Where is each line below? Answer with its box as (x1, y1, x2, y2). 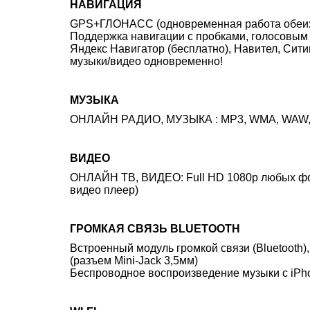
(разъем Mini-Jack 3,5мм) (70, 255, 198, 266)
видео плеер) (70, 184, 138, 196)
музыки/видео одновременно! (70, 55, 223, 67)
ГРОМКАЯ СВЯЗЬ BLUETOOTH (70, 223, 240, 235)
